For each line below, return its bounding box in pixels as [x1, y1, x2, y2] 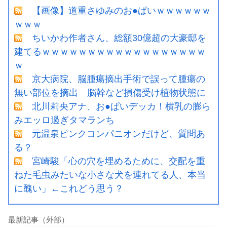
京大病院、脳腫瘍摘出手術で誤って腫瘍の [32, 73, 205, 84]
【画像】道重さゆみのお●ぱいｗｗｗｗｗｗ [32, 5, 211, 16]
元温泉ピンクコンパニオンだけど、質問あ [32, 128, 205, 139]
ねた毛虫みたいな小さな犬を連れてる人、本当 [14, 169, 206, 180]
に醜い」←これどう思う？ [14, 183, 124, 194]
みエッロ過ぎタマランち [14, 115, 115, 125]
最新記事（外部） [8, 215, 69, 224]
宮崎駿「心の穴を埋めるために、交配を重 [32, 156, 205, 166]
